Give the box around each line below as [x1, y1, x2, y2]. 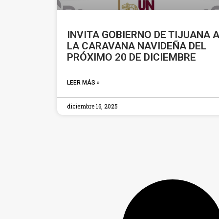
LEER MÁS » [67, 79, 100, 87]
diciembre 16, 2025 [67, 102, 118, 110]
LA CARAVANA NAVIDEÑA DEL [67, 40, 206, 52]
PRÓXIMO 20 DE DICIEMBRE [67, 51, 196, 64]
